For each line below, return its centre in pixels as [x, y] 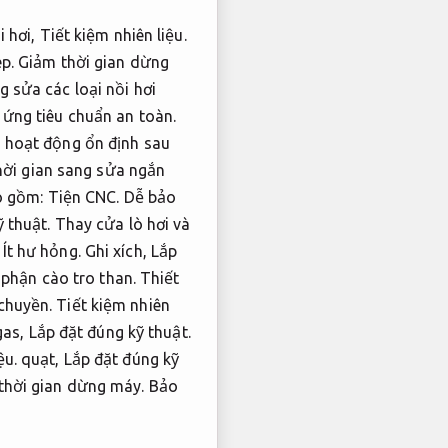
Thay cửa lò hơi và [120, 223]
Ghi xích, [115, 250]
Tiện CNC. [83, 196]
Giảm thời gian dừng [94, 61]
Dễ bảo [150, 196]
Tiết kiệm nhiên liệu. [113, 34]
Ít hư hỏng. [41, 250]
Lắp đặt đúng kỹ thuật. [109, 331]
